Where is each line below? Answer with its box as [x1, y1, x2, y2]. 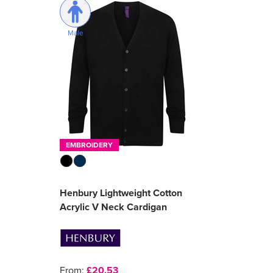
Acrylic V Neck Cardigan [60, 200, 168, 214]
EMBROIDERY [66, 140, 113, 151]
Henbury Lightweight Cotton [60, 186, 183, 200]
